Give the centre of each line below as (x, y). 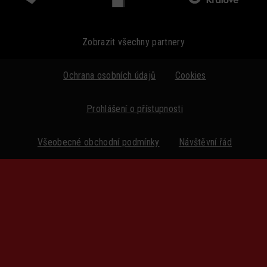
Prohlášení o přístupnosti (135, 109)
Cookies (190, 76)
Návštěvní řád (205, 142)
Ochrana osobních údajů (110, 76)
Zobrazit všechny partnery (133, 42)
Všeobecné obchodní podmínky (98, 142)
